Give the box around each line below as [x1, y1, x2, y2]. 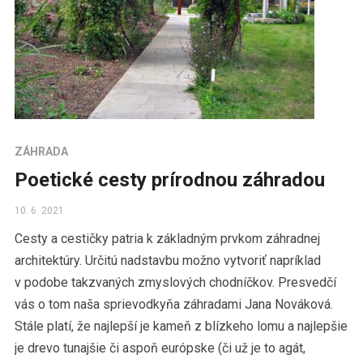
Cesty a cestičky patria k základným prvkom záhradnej [14, 231, 320, 247]
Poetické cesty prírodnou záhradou [14, 169, 325, 192]
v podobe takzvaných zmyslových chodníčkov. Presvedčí [14, 275, 336, 291]
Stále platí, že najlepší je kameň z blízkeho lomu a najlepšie [14, 318, 348, 335]
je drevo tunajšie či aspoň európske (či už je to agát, [14, 340, 305, 357]
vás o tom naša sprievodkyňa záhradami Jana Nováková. [14, 297, 333, 313]
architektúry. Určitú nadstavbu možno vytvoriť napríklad [14, 253, 321, 269]
